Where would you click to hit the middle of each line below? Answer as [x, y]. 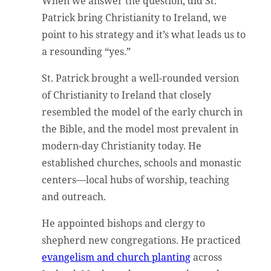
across [207, 257]
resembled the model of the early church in [142, 112]
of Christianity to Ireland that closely [127, 95]
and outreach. [75, 196]
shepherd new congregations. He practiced [142, 240]
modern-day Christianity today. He [122, 145]
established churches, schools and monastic [142, 162]
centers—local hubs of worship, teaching [136, 179]
